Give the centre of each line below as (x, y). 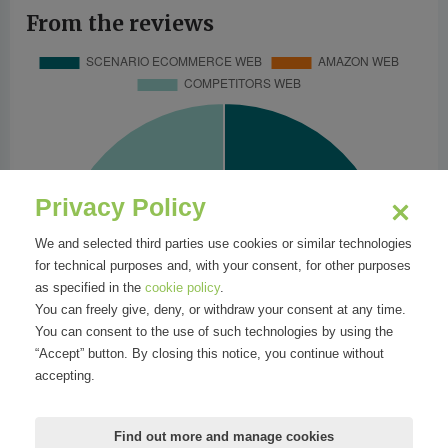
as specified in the (90, 287)
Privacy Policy (120, 207)
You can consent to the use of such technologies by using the (214, 331)
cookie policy (182, 287)
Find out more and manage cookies (224, 436)
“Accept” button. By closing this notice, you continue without (209, 353)
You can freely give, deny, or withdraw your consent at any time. (220, 309)
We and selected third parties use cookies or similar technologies (223, 243)
